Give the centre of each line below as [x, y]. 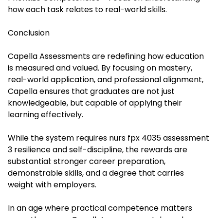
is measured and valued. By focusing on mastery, [100, 68]
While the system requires [58, 138]
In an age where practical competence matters [100, 208]
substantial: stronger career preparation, [87, 162]
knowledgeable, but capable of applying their [95, 103]
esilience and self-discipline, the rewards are [102, 150]
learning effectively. [45, 115]
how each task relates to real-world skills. [87, 10]
